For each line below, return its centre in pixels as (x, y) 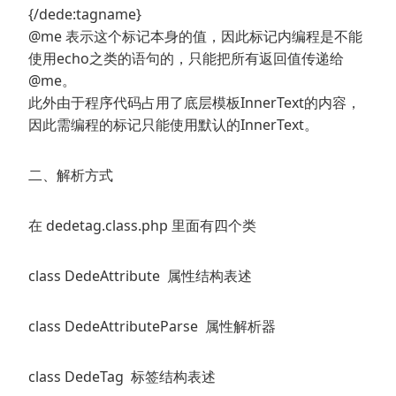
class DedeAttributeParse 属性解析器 (152, 327)
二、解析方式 (71, 175)
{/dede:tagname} (87, 15)
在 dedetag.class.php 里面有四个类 (142, 226)
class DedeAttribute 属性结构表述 (140, 276)
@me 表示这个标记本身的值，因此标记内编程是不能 (195, 37)
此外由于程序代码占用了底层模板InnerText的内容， (194, 103)
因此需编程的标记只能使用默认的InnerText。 (175, 125)
